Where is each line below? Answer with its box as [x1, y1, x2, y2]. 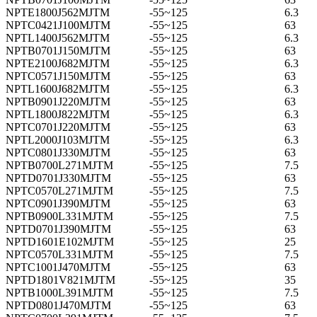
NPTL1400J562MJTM [6, 31, 110, 44]
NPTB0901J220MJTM [6, 95, 110, 108]
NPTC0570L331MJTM [6, 248, 113, 260]
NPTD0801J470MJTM [6, 299, 111, 311]
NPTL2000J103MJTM [6, 133, 110, 146]
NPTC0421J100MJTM [6, 18, 110, 31]
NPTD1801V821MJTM [6, 273, 115, 286]
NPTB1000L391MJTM [6, 286, 113, 299]
